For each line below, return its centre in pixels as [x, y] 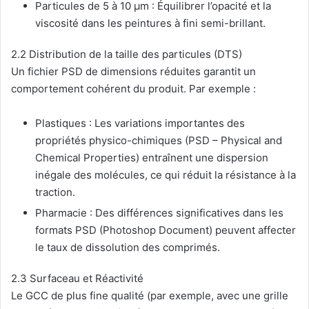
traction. [55, 192]
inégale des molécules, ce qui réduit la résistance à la [166, 175]
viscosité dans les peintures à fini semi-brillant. [150, 23]
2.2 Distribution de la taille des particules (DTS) [127, 54]
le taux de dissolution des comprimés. [128, 247]
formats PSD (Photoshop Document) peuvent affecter [166, 230]
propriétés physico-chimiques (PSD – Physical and [159, 140]
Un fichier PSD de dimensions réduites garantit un [133, 71]
